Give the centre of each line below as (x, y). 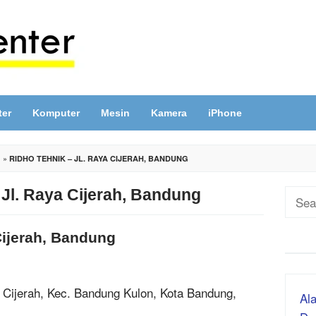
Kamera (169, 113)
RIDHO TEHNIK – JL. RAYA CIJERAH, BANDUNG (99, 158)
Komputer (56, 113)
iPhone (225, 113)
